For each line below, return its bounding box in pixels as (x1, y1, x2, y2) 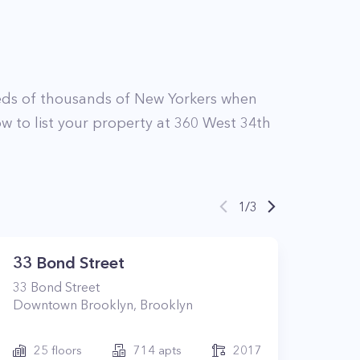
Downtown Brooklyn (12, 297, 133, 313)
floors (47, 342, 82, 358)
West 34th (202, 114, 271, 132)
